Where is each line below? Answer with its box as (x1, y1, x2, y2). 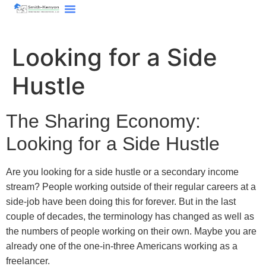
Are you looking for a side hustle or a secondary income (6, 167, 239, 177)
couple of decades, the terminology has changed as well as (6, 211, 254, 221)
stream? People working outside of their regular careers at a (6, 182, 256, 192)
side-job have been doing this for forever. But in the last (6, 197, 236, 207)
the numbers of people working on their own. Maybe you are (6, 226, 256, 236)
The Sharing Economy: (6, 110, 201, 132)
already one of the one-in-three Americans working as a (6, 241, 237, 251)
